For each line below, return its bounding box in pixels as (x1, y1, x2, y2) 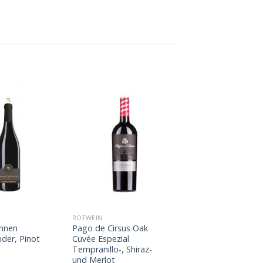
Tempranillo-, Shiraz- (72, 244, 152, 255)
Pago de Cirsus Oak (72, 222, 148, 234)
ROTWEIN (72, 213, 103, 222)
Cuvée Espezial (72, 233, 129, 245)
